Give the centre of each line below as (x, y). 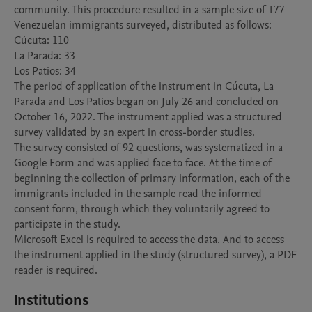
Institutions (52, 300)
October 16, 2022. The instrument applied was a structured (148, 117)
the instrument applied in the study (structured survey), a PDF (155, 255)
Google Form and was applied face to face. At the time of (143, 163)
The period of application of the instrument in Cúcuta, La (144, 86)
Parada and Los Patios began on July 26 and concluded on (146, 102)
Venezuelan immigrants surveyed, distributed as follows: (143, 25)
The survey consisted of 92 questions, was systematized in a (148, 148)
